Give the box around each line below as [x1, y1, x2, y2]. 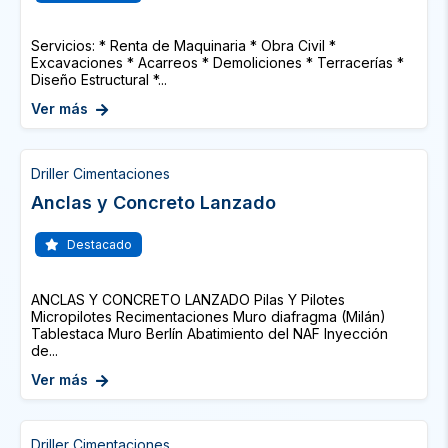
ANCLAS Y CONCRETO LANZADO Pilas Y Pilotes [31, 291, 345, 308]
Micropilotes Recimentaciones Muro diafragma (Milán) [31, 308, 386, 325]
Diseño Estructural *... [31, 71, 167, 88]
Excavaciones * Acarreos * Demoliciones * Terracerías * [31, 54, 404, 71]
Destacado [64, 237, 132, 252]
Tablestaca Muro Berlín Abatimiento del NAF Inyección [31, 325, 388, 342]
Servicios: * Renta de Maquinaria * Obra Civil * [31, 37, 336, 54]
